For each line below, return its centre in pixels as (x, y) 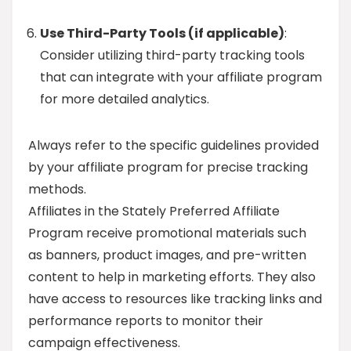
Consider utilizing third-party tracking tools (172, 55)
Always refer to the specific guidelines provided (174, 145)
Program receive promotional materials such (167, 233)
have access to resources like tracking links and (175, 299)
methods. (57, 189)
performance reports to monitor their (146, 321)
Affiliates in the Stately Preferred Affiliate (154, 211)
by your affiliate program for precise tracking (168, 167)
